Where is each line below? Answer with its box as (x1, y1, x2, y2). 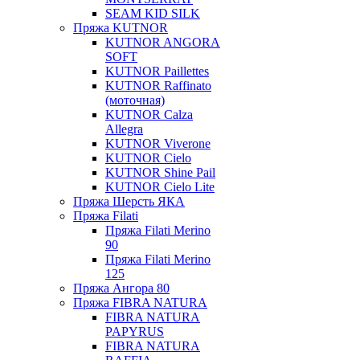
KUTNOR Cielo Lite (105, 180, 215, 194)
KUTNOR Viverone (105, 137, 211, 150)
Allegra (105, 122, 143, 136)
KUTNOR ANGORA (105, 35, 220, 49)
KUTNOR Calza (105, 108, 193, 121)
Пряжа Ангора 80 (73, 281, 170, 295)
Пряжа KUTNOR (73, 21, 168, 35)
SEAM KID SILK (105, 6, 200, 20)
